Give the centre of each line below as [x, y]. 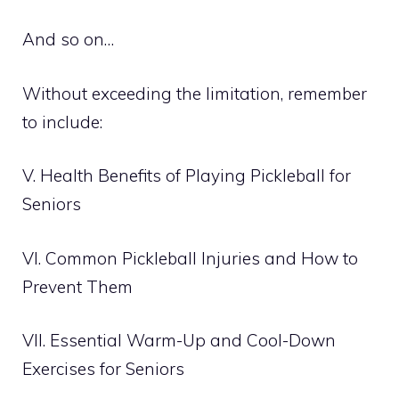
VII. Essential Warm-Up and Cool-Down [179, 340]
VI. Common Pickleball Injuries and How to [190, 258]
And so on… [68, 39]
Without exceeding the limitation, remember [195, 93]
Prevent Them [77, 286]
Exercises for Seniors [103, 369]
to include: [62, 122]
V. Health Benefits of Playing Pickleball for [187, 175]
